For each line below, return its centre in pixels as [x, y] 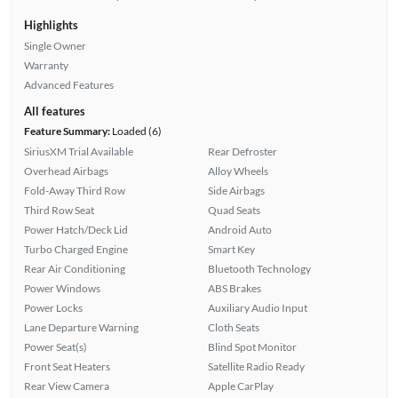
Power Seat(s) [55, 346]
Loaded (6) [135, 131]
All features [54, 111]
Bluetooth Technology [259, 268]
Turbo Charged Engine [76, 249]
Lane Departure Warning [81, 327]
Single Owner [55, 45]
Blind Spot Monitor [252, 346]
